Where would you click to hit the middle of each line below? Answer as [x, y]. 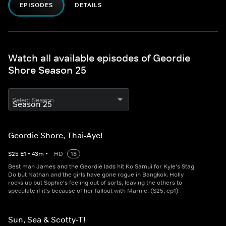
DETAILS [88, 5]
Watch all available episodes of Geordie [99, 58]
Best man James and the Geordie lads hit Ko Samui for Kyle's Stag [101, 167]
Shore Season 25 [47, 70]
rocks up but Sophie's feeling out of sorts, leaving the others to [95, 183]
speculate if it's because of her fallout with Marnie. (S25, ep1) [93, 191]
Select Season [33, 100]
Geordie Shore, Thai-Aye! [55, 135]
